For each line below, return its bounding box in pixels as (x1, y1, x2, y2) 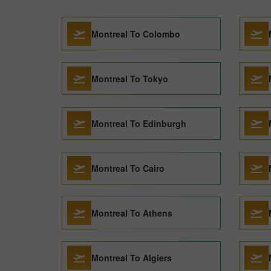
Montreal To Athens (91, 207, 172, 219)
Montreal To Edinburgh (91, 117, 186, 129)
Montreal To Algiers (91, 252, 172, 264)
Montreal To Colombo (91, 28, 180, 40)
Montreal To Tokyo (91, 73, 168, 85)
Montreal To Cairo (91, 162, 165, 174)
